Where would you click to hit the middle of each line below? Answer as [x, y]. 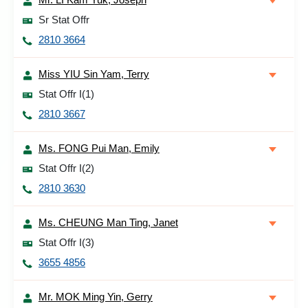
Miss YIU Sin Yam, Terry [94, 74]
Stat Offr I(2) [66, 168]
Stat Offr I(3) [66, 242]
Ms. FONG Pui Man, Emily [99, 148]
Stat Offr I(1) [66, 94]
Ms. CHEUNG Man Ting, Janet [108, 222]
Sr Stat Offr [64, 20]
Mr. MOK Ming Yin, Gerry [96, 297]
